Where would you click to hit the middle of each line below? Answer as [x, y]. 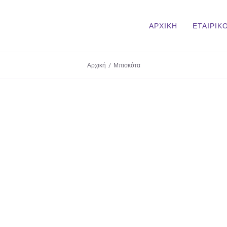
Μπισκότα [127, 65]
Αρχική [96, 65]
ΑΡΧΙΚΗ [163, 26]
